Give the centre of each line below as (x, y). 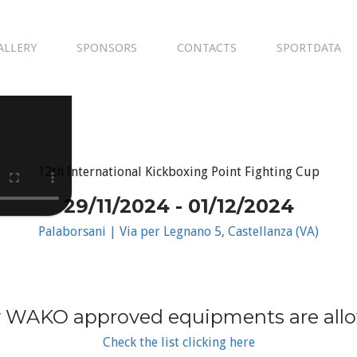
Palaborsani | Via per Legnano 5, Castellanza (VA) (178, 231)
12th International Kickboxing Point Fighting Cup (178, 172)
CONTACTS (207, 48)
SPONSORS (107, 48)
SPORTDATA (309, 48)
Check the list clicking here (178, 342)
